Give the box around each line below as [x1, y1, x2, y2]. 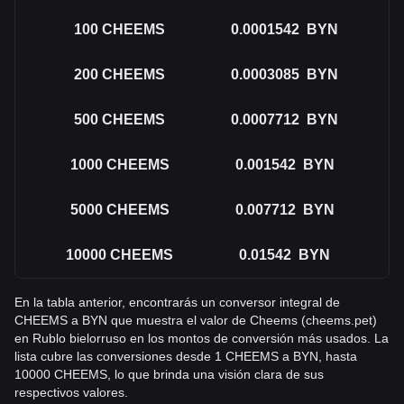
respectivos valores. [14, 385, 128, 399]
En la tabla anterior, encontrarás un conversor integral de [14, 295, 340, 309]
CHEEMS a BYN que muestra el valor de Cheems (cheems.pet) [14, 313, 377, 327]
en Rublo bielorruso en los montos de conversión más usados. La [14, 331, 389, 345]
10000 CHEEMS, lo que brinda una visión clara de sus [14, 367, 324, 381]
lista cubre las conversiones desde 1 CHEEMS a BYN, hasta [14, 349, 357, 363]
